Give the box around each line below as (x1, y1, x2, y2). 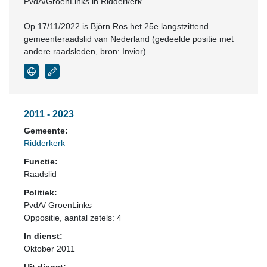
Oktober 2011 (24, 244, 75, 253)
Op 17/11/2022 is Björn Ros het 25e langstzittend (24, 21, 209, 31)
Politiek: (24, 188, 57, 197)
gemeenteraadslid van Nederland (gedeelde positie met (24, 34, 234, 44)
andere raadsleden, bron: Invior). (24, 46, 148, 56)
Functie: (24, 157, 58, 166)
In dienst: (24, 231, 63, 241)
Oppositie (24, 213, 60, 222)
